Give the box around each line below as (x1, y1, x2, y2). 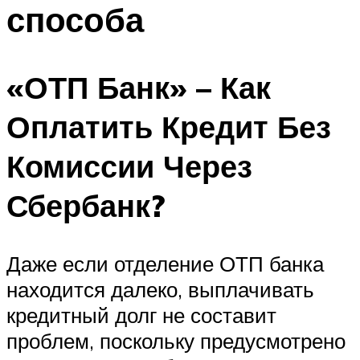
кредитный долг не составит (6, 302, 276, 329)
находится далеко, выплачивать (6, 276, 314, 303)
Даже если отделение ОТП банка (6, 251, 324, 277)
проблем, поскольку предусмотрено (6, 328, 346, 354)
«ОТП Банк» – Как (6, 67, 271, 108)
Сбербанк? (6, 186, 165, 226)
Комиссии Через (6, 146, 252, 186)
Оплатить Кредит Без (6, 107, 331, 147)
